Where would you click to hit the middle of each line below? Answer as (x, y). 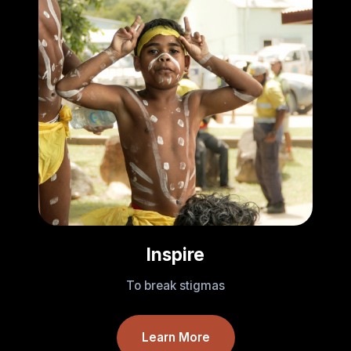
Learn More (175, 338)
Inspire (175, 255)
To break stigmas (175, 286)
